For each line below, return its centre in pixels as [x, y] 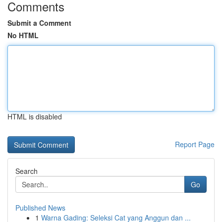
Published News [40, 208]
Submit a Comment [39, 23]
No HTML [23, 35]
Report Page [195, 144]
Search [27, 171]
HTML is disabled [35, 116]
